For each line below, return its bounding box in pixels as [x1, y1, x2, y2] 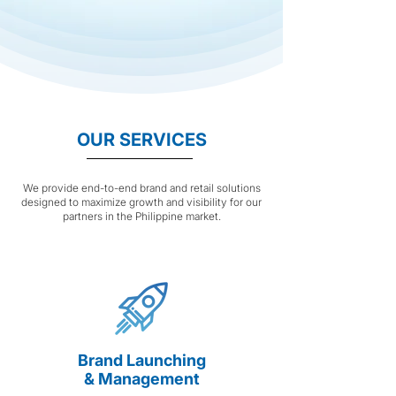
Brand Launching [77, 351, 206, 370]
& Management [83, 369, 200, 389]
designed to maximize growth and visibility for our [21, 195, 262, 209]
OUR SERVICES [76, 129, 207, 151]
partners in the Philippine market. [62, 209, 221, 224]
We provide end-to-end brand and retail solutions [22, 181, 261, 195]
